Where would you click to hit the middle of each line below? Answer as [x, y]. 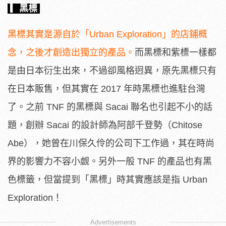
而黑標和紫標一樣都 [176, 52]
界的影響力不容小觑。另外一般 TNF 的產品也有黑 [110, 161]
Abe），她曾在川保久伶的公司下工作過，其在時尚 [111, 143]
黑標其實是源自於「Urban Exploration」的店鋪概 [107, 34]
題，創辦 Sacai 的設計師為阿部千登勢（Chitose [105, 125]
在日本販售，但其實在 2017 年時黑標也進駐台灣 [106, 89]
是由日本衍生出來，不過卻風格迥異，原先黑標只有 [112, 70]
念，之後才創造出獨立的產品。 [71, 52]
